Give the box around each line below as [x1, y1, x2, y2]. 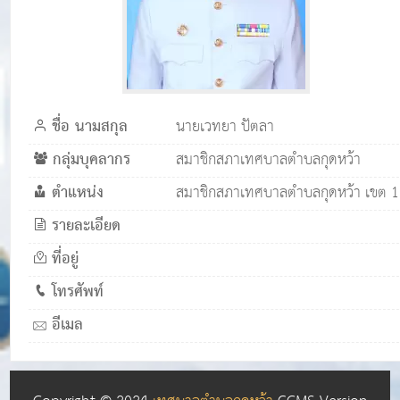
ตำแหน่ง [52, 179, 104, 208]
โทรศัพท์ [52, 278, 104, 307]
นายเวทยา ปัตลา [176, 113, 275, 141]
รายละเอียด [52, 212, 121, 241]
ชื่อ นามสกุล [52, 112, 129, 142]
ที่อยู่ [52, 245, 79, 274]
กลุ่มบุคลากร [53, 146, 131, 175]
